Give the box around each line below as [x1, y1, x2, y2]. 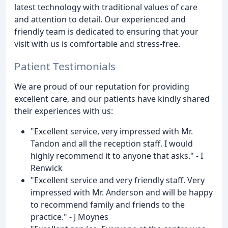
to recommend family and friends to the [31, 199, 185, 211]
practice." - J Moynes [31, 211, 108, 223]
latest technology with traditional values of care [14, 1, 197, 13]
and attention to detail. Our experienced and [14, 13, 186, 25]
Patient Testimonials [14, 59, 116, 74]
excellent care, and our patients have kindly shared [14, 93, 210, 105]
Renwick [31, 162, 63, 174]
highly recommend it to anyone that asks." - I [31, 150, 203, 162]
